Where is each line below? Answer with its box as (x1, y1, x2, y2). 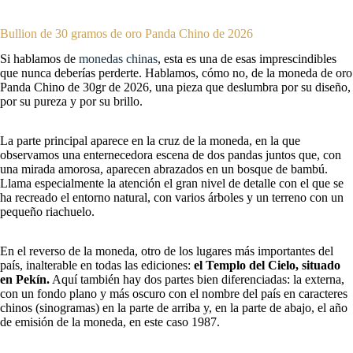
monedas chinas (79, 52, 158, 66)
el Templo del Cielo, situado (194, 258, 340, 273)
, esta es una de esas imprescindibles (158, 52, 336, 66)
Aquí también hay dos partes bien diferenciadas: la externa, (50, 273, 344, 287)
